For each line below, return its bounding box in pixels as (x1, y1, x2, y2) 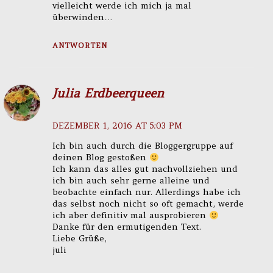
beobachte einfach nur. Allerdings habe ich (52, 186, 241, 198)
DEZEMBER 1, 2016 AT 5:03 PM (52, 120, 182, 132)
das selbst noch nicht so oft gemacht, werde (52, 198, 244, 210)
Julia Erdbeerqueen (52, 85, 164, 101)
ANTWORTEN (52, 41, 107, 51)
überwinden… (52, 12, 113, 23)
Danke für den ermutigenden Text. (52, 221, 201, 233)
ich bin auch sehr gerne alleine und (52, 175, 210, 186)
